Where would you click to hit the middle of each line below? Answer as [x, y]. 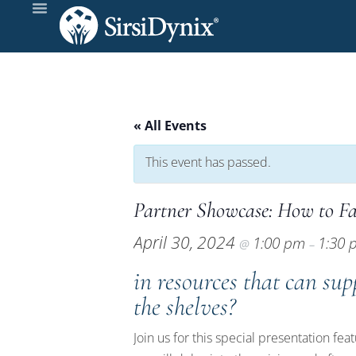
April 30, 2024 [186, 242]
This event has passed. [208, 162]
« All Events [170, 126]
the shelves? [184, 306]
